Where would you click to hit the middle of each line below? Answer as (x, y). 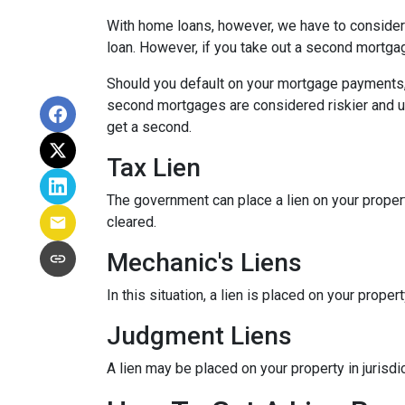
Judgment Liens (199, 335)
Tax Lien (154, 167)
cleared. (133, 221)
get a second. (149, 127)
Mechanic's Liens (204, 262)
